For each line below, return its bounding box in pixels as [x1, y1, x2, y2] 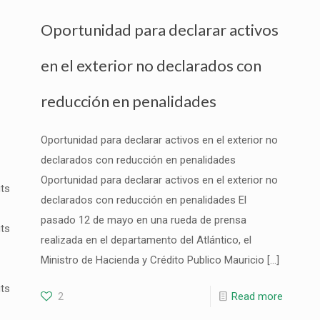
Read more [231, 290, 284, 303]
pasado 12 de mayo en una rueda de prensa [40, 214, 246, 226]
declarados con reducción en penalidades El [40, 194, 246, 206]
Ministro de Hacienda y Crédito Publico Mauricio [40, 254, 264, 266]
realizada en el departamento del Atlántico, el [40, 234, 251, 246]
